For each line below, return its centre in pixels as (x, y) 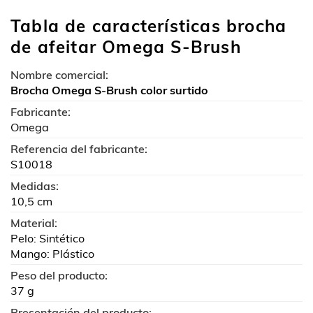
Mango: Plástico (52, 253)
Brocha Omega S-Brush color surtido (109, 90)
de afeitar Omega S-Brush (126, 46)
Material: (34, 223)
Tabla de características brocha (149, 26)
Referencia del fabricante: (79, 148)
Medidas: (35, 185)
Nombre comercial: (59, 74)
